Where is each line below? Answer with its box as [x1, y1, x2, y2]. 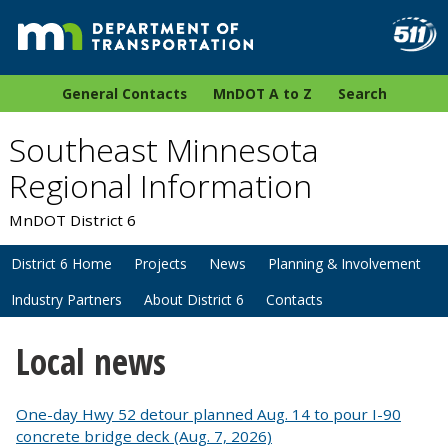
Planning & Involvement [268, 253, 421, 273]
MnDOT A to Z [212, 84, 312, 104]
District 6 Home [11, 253, 112, 273]
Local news [16, 337, 166, 386]
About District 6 [144, 289, 244, 309]
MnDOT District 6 [8, 210, 136, 231]
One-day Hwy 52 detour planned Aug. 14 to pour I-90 [16, 403, 401, 424]
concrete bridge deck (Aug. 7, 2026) [16, 425, 272, 446]
